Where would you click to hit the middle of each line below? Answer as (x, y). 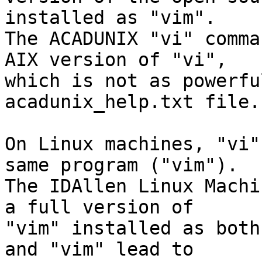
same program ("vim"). (121, 165)
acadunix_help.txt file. (132, 102)
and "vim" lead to (99, 249)
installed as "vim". (110, 18)
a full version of (99, 207)
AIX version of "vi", (116, 60)
